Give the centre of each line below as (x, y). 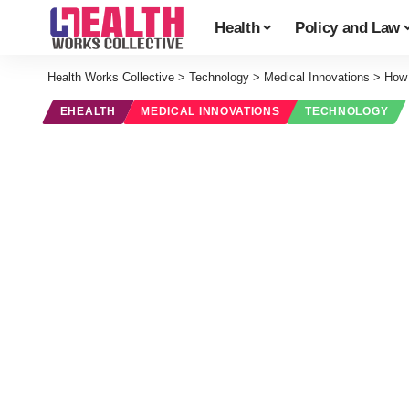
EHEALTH (88, 112)
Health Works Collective (111, 77)
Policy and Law (347, 27)
